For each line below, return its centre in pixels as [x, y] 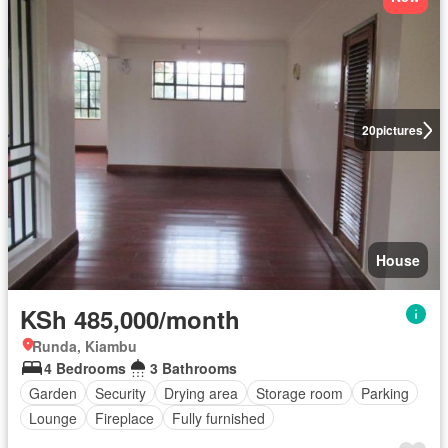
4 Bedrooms [85, 368]
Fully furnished [218, 417]
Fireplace [124, 417]
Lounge [53, 417]
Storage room [299, 392]
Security [120, 392]
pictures [399, 130]
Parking [385, 392]
